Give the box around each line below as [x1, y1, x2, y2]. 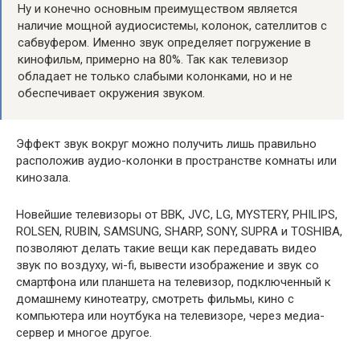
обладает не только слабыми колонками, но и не [18, 68, 292, 84]
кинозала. [16, 170, 71, 185]
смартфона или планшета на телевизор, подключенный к [16, 274, 331, 289]
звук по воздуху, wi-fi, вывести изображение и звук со [16, 257, 319, 272]
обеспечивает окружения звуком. [18, 85, 205, 100]
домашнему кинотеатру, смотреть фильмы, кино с [16, 291, 294, 306]
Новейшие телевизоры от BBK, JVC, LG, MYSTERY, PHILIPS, [16, 207, 337, 222]
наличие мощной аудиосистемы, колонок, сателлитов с [18, 18, 327, 33]
